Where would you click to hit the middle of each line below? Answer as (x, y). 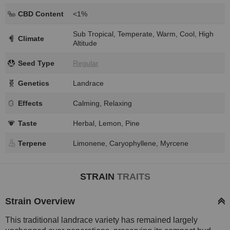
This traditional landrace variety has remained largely (101, 220)
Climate (31, 38)
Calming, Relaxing (102, 103)
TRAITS (133, 176)
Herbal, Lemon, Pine (106, 123)
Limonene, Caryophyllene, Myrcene (131, 143)
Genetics (34, 83)
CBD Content (41, 14)
